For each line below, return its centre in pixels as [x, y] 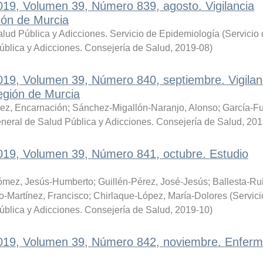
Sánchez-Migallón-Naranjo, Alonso [145, 108]
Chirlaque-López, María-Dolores [160, 196]
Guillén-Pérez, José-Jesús [153, 182]
